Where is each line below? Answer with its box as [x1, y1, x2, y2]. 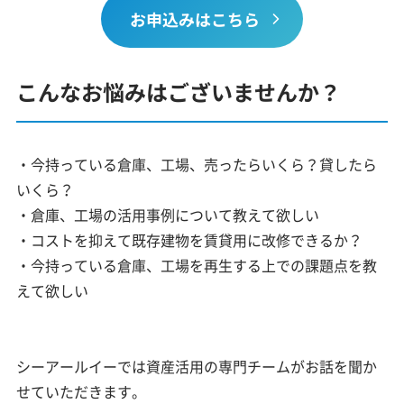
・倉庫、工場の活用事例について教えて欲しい [16, 204, 320, 226]
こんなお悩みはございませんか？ [16, 76, 342, 108]
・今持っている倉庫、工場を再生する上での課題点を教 [16, 254, 378, 277]
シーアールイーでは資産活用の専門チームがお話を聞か [16, 355, 378, 378]
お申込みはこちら [129, 6, 260, 31]
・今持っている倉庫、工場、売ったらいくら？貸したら [16, 153, 378, 176]
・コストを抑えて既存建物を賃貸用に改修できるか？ [16, 229, 363, 252]
